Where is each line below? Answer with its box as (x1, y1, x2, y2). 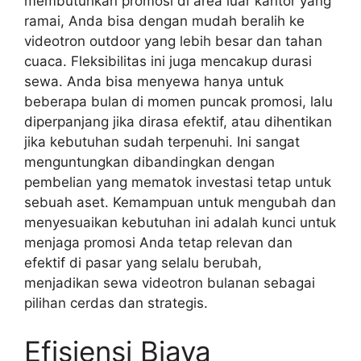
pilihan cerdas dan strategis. (24, 295, 208, 311)
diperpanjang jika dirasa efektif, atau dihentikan (24, 114, 332, 130)
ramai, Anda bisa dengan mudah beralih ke (24, 13, 305, 29)
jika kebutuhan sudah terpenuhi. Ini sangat (24, 134, 300, 150)
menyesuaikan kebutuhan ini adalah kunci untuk (24, 214, 336, 230)
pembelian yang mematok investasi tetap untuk (24, 174, 331, 190)
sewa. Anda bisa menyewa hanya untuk (24, 73, 284, 89)
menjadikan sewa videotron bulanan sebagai (24, 275, 315, 291)
